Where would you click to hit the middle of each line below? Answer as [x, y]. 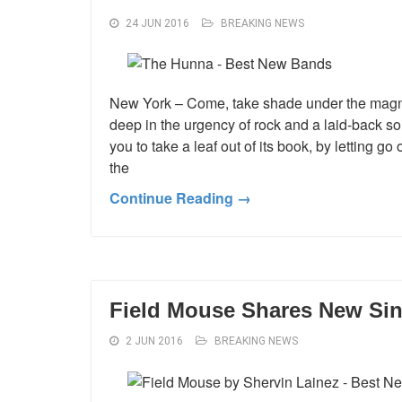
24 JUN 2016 [157, 23]
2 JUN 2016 [154, 341]
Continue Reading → [180, 198]
